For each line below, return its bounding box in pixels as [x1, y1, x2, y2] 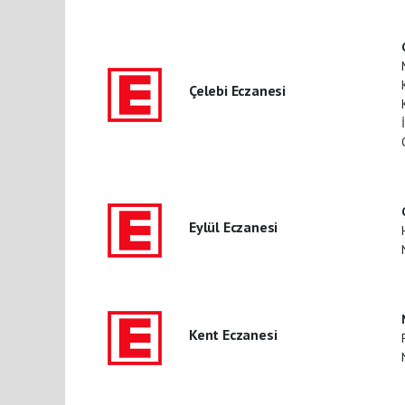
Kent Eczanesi [188, 325, 278, 344]
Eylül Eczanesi [188, 217, 278, 236]
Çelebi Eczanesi [188, 81, 287, 100]
